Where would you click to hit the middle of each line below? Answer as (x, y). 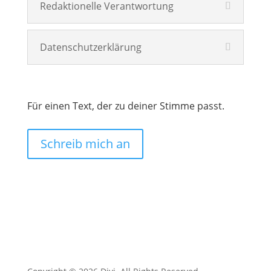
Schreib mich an (85, 144)
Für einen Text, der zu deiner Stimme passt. (126, 106)
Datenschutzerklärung (90, 47)
